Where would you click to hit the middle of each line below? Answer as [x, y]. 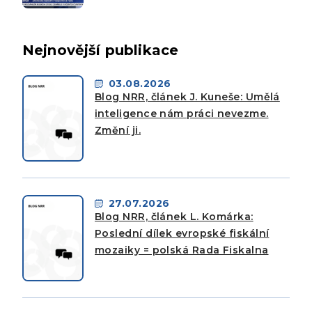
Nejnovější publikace [101, 50]
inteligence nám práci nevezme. [182, 113]
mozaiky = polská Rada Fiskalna [182, 250]
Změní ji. [118, 130]
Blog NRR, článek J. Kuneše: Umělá [187, 96]
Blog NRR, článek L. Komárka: [174, 216]
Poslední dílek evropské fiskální [182, 233]
